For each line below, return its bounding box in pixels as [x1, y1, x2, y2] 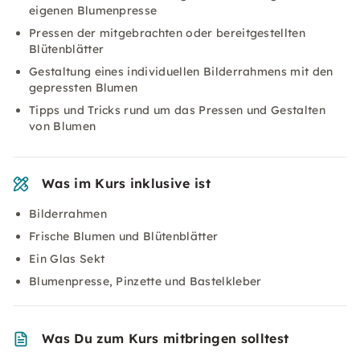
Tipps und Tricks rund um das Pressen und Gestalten [29, 103, 326, 117]
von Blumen [29, 119, 96, 133]
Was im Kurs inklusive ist [42, 175, 211, 191]
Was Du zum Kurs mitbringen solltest [42, 330, 289, 346]
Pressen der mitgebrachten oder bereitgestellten [29, 26, 306, 40]
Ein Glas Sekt [29, 252, 105, 266]
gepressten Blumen [29, 80, 138, 95]
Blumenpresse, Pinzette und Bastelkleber [29, 274, 262, 288]
